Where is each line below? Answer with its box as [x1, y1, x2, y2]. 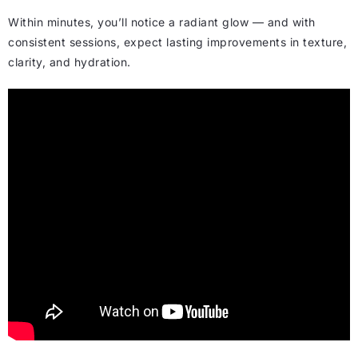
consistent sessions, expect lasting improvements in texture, [8, 34, 347, 49]
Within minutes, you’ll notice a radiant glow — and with [8, 14, 316, 29]
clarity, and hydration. [8, 54, 131, 69]
